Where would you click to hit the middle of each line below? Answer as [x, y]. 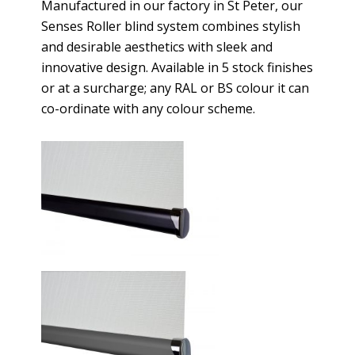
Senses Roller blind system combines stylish [171, 26]
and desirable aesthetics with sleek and [157, 46]
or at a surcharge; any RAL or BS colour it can [176, 88]
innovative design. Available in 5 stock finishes [177, 67]
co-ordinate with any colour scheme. [149, 108]
